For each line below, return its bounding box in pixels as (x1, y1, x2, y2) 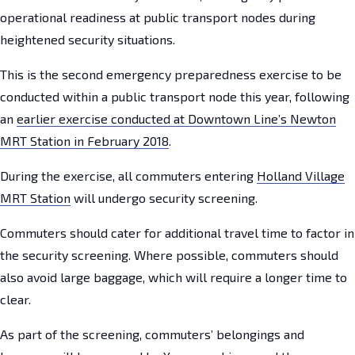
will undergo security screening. (71, 189, 258, 205)
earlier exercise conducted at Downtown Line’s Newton (17, 110, 336, 126)
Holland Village (257, 167, 345, 183)
